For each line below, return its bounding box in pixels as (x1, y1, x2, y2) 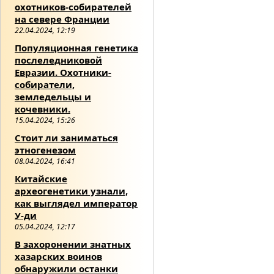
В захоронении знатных (15, 237, 131, 250)
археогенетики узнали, (15, 184, 128, 197)
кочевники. (15, 102, 70, 115)
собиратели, (15, 78, 75, 91)
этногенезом (15, 143, 76, 156)
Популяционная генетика (15, 41, 138, 54)
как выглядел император (15, 196, 138, 209)
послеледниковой (15, 53, 102, 66)
